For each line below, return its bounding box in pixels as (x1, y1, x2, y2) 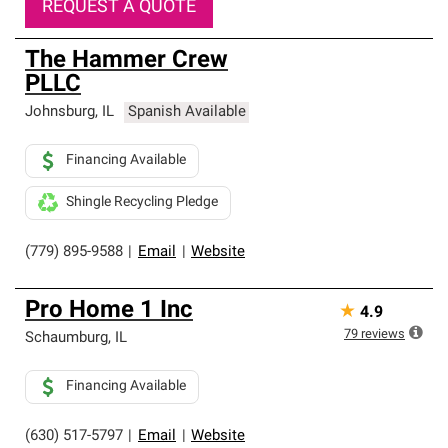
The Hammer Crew (25, 49, 228, 73)
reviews (361, 328, 405, 341)
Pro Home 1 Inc (25, 299, 193, 323)
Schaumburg (25, 331, 108, 346)
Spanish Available (127, 105, 246, 120)
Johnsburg (25, 105, 95, 120)
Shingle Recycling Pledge (66, 195, 218, 210)
